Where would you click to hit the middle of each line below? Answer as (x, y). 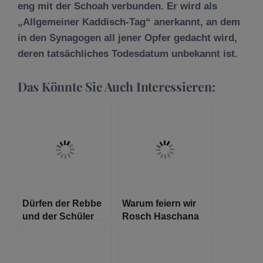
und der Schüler (58, 216)
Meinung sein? (55, 242)
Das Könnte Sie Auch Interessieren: (117, 86)
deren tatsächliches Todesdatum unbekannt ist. (128, 53)
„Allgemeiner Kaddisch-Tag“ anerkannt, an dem (129, 22)
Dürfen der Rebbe (62, 203)
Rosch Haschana (161, 216)
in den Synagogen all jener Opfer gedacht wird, (127, 38)
